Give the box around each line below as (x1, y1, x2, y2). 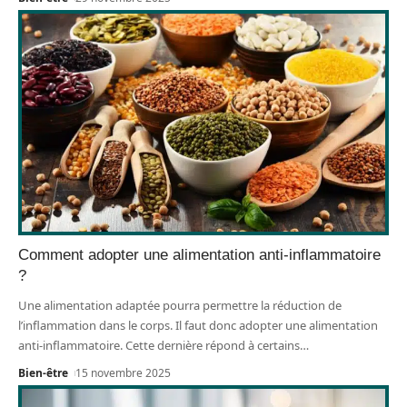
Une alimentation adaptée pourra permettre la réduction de (18, 297, 342, 314)
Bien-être (18, 365, 68, 382)
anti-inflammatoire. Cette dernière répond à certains (18, 337, 300, 354)
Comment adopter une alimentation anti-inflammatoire (18, 246, 381, 264)
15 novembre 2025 (75, 365, 172, 382)
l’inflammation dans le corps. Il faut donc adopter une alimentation (18, 317, 378, 334)
